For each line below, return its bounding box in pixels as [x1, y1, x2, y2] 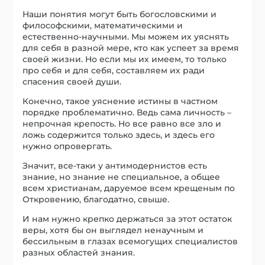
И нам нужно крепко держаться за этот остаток [22, 213, 232, 224]
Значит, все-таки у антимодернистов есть [22, 160, 208, 171]
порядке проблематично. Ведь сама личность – [22, 106, 232, 118]
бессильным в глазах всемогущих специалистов [22, 235, 238, 247]
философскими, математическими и [22, 20, 183, 31]
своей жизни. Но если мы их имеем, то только [22, 53, 227, 64]
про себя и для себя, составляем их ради [22, 64, 205, 76]
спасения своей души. [22, 76, 122, 87]
